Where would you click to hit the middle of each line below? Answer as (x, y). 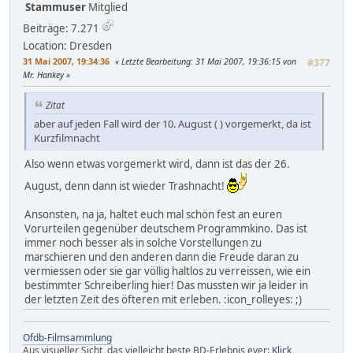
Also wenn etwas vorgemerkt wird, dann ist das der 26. (157, 163)
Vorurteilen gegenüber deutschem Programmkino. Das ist (166, 228)
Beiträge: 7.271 (61, 28)
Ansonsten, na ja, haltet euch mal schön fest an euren (153, 214)
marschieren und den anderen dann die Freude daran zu (162, 256)
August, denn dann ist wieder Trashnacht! (126, 186)
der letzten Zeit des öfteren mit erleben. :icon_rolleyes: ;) (163, 299)
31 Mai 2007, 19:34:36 (66, 61)
